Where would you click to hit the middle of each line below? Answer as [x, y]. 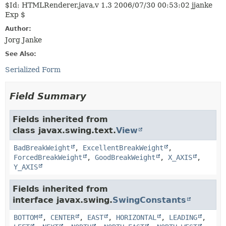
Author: [18, 29]
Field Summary [48, 96]
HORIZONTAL [136, 217]
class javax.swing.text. [64, 130]
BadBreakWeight [42, 148]
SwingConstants [149, 200]
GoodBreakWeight [125, 157]
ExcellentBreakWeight [123, 148]
